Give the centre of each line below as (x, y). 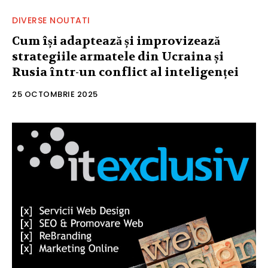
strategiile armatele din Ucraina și (118, 57)
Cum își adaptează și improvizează (116, 41)
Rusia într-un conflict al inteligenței (125, 72)
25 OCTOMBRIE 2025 (55, 95)
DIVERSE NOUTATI (51, 21)
